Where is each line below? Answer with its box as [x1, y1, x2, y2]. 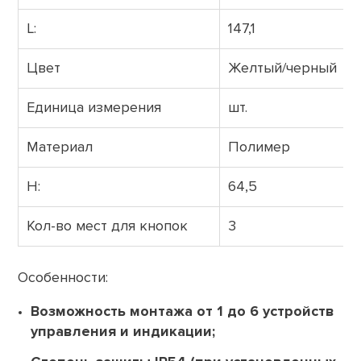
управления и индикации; [31, 322, 215, 340]
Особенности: [18, 268, 108, 286]
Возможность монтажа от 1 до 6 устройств [31, 302, 334, 320]
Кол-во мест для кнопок [27, 217, 188, 234]
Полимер [228, 138, 290, 156]
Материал [27, 138, 93, 156]
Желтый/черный [228, 59, 337, 77]
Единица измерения [27, 98, 161, 116]
